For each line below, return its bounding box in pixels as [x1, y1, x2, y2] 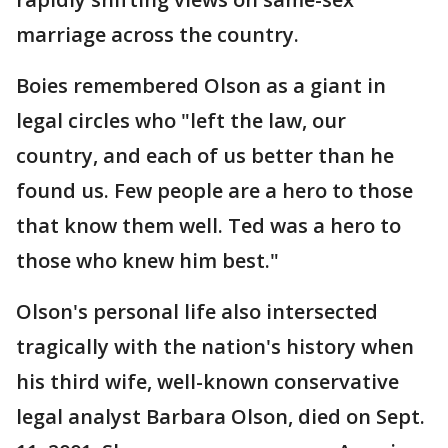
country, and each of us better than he [16, 142, 394, 169]
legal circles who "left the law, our [16, 107, 346, 134]
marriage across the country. [16, 21, 299, 48]
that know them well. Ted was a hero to [16, 212, 401, 239]
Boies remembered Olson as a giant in [16, 72, 386, 99]
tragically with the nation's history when [16, 333, 414, 360]
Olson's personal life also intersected [16, 298, 378, 325]
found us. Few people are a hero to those [16, 177, 413, 204]
